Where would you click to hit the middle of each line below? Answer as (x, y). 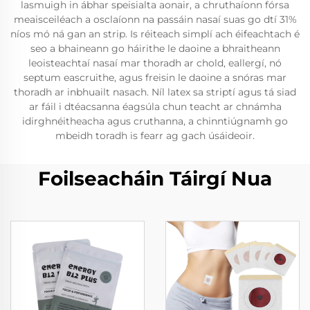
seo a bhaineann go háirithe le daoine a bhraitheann (155, 48)
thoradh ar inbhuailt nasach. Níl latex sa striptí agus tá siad (155, 92)
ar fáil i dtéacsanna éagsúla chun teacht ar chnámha (155, 107)
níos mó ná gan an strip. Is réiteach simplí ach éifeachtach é (155, 34)
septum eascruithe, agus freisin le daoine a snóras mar (155, 77)
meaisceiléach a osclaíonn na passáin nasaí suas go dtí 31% (155, 19)
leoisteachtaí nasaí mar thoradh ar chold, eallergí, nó (155, 63)
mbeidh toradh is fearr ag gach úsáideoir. (155, 136)
